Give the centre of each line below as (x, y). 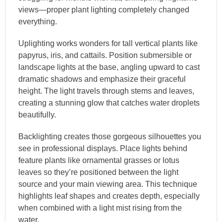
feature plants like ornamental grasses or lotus (99, 160)
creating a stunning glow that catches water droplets (109, 103)
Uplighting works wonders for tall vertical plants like (108, 43)
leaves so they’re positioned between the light (98, 172)
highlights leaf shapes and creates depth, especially (109, 196)
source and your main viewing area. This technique (108, 184)
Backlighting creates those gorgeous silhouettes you (110, 136)
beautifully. (37, 114)
